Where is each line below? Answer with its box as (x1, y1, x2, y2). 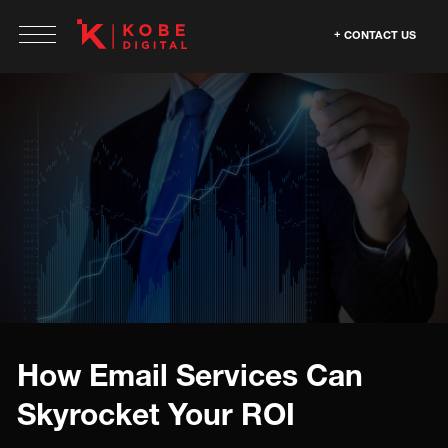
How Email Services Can (17, 357, 363, 393)
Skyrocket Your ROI (17, 396, 295, 432)
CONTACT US (344, 28, 416, 41)
